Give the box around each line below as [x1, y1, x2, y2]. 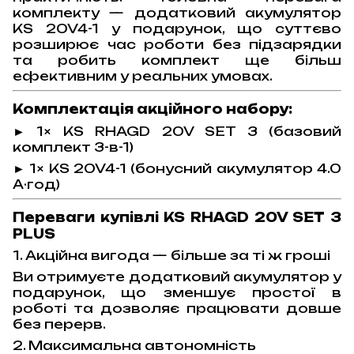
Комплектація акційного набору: [13, 101, 292, 118]
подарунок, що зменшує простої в [13, 284, 341, 301]
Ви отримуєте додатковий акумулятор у [13, 269, 341, 285]
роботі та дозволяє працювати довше [13, 300, 341, 317]
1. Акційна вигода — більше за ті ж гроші [13, 247, 330, 264]
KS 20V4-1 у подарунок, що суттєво [13, 21, 341, 37]
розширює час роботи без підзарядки [13, 36, 341, 53]
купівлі [100, 209, 159, 225]
